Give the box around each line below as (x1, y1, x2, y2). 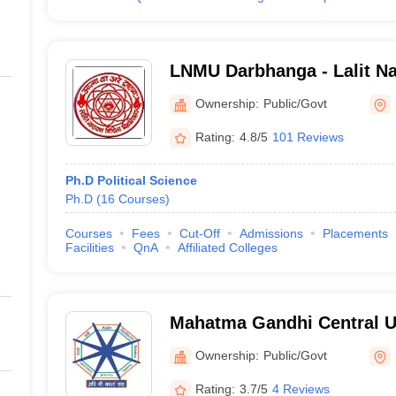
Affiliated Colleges (177, 240, 278, 255)
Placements (322, 226, 388, 240)
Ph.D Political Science (65, 173, 197, 187)
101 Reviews (271, 129, 344, 144)
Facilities (65, 240, 114, 255)
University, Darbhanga (169, 84, 356, 103)
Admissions (239, 226, 303, 240)
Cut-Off (179, 226, 220, 240)
